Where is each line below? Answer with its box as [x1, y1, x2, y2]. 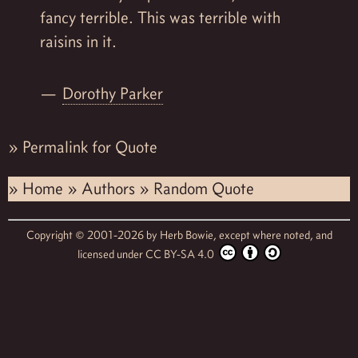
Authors [82, 178, 139, 200]
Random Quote [153, 178, 254, 200]
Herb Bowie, [159, 228, 219, 243]
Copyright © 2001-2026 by [26, 228, 160, 243]
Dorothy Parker [62, 82, 163, 104]
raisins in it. [40, 31, 117, 53]
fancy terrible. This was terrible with [40, 7, 280, 29]
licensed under [77, 247, 145, 262]
